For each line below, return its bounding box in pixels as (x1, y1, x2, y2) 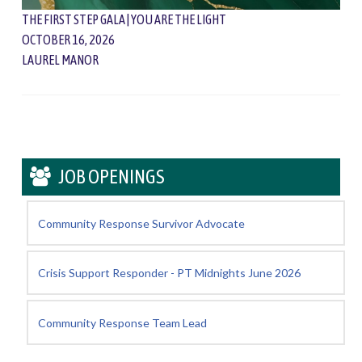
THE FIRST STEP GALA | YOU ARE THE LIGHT (21, 11, 226, 27)
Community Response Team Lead (37, 315, 207, 330)
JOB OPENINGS (58, 166, 166, 188)
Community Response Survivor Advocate (37, 216, 245, 230)
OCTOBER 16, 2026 (21, 32, 115, 47)
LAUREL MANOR (21, 52, 99, 67)
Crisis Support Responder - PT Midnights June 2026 (37, 266, 301, 280)
